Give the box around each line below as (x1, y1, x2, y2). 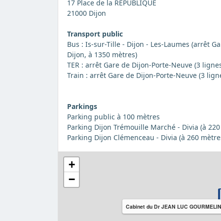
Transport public (67, 29, 123, 39)
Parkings (67, 102, 97, 111)
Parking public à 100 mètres (67, 112, 160, 122)
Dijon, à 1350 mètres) (67, 50, 137, 60)
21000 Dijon (67, 8, 106, 18)
